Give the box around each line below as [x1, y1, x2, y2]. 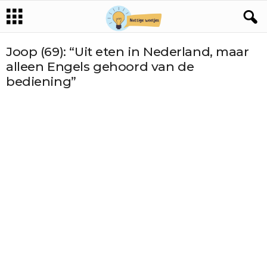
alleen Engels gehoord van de [6, 59, 194, 74]
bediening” [6, 74, 76, 89]
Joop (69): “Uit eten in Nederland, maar [6, 44, 249, 59]
